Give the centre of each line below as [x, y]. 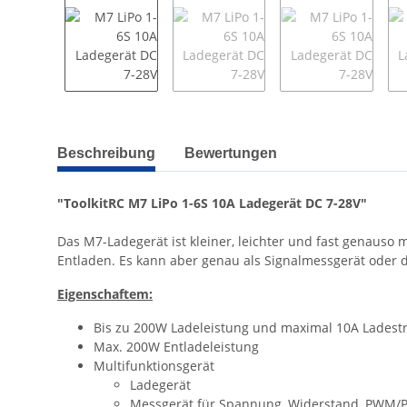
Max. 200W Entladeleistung [176, 347]
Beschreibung [106, 154]
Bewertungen [231, 154]
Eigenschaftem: [105, 294]
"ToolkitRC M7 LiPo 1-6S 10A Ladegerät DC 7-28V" [212, 203]
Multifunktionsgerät [154, 366]
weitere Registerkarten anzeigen [155, 144]
